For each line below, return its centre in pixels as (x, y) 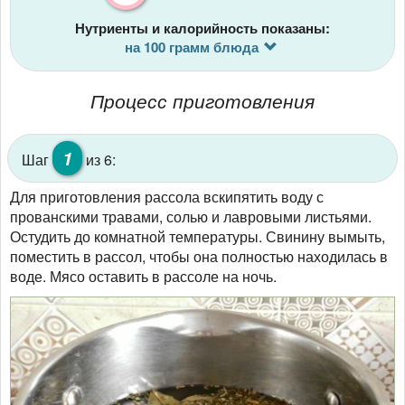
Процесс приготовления (202, 101)
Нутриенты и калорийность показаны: (202, 28)
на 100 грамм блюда (191, 47)
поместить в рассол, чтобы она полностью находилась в (199, 257)
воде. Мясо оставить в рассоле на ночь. (143, 277)
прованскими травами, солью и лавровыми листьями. (191, 217)
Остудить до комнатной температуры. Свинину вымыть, (198, 237)
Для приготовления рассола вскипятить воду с (167, 197)
